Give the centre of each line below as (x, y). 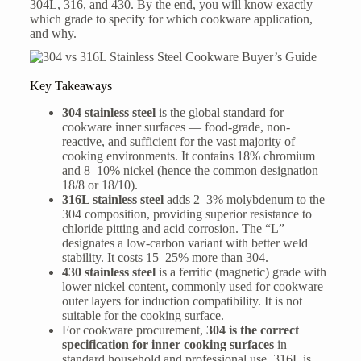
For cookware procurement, (134, 330)
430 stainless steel (108, 272)
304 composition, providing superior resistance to (187, 214)
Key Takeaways (71, 86)
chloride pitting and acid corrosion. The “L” (173, 228)
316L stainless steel (112, 199)
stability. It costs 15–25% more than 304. (165, 257)
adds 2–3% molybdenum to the (244, 199)
